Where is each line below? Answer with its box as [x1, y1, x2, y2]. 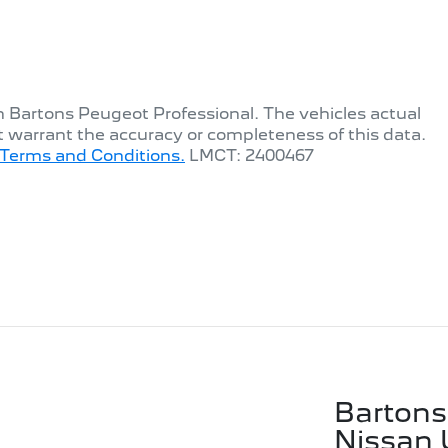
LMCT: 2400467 [189, 145, 314, 165]
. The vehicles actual [254, 103, 421, 123]
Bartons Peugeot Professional [9, 103, 254, 123]
